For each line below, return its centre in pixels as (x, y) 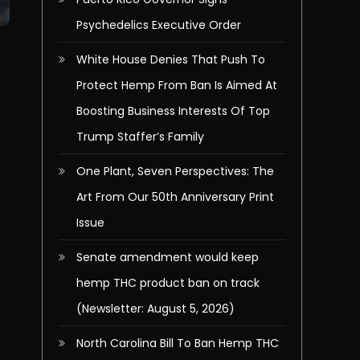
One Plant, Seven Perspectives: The (175, 171)
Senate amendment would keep (168, 257)
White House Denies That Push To (171, 59)
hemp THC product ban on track (168, 283)
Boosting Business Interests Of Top (173, 111)
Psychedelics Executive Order (159, 25)
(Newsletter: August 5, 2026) (155, 309)
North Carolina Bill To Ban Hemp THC (178, 343)
